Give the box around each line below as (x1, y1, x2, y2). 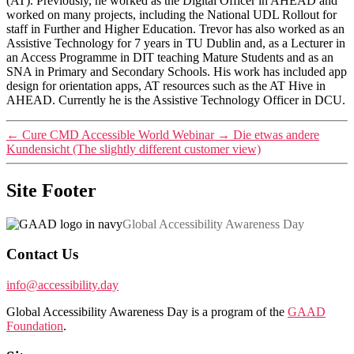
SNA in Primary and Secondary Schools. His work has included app (6, 64, 347, 78)
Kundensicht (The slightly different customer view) (6, 141, 261, 156)
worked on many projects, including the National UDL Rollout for (6, 7, 337, 21)
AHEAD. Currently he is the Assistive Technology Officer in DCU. (6, 92, 345, 107)
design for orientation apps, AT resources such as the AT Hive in (6, 78, 326, 92)
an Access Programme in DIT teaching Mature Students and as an (6, 50, 333, 64)
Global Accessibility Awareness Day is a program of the (6, 305, 288, 319)
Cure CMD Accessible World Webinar (22, 127, 214, 141)
